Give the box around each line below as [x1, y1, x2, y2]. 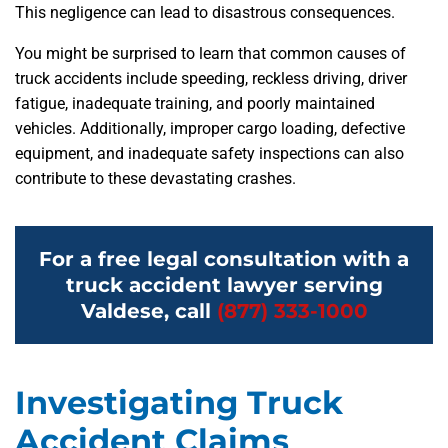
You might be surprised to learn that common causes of [15, 44, 406, 64]
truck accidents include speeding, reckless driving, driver [15, 69, 407, 89]
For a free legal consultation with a [39, 247, 409, 272]
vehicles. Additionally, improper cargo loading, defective [15, 119, 405, 139]
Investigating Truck [15, 383, 343, 423]
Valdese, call [80, 299, 217, 324]
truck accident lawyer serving [65, 273, 383, 298]
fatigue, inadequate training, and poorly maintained [15, 94, 375, 114]
